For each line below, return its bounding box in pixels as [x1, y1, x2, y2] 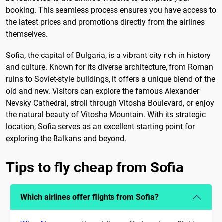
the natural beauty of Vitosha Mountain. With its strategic [6, 110, 206, 119]
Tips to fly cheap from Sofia [6, 159, 184, 176]
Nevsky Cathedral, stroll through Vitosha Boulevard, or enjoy [6, 98, 214, 108]
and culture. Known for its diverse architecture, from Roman [6, 62, 213, 72]
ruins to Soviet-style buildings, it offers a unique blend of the [6, 74, 215, 84]
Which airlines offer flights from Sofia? [20, 192, 159, 202]
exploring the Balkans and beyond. [6, 133, 126, 143]
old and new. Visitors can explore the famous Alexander [6, 86, 199, 96]
